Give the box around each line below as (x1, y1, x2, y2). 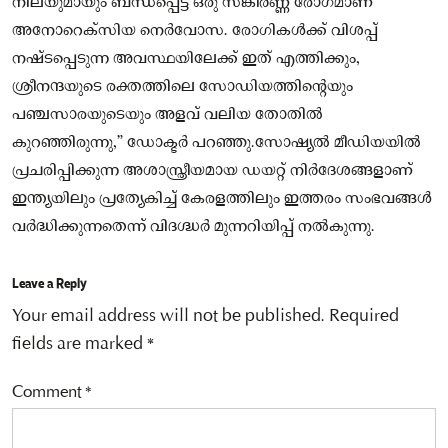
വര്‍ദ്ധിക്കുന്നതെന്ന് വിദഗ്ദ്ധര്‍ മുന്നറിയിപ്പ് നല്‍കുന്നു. (12, 216, 375, 237)
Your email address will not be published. (12, 306, 325, 327)
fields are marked (12, 334, 147, 355)
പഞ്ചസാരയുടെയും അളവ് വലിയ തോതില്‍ (12, 104, 323, 125)
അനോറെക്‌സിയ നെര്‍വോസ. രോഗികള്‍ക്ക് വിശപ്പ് (12, 20, 378, 41)
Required (329, 306, 399, 327)
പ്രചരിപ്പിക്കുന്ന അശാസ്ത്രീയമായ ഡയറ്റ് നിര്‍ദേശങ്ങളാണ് (12, 160, 413, 181)
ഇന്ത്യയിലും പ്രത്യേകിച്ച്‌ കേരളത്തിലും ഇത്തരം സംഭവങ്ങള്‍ (12, 188, 432, 209)
